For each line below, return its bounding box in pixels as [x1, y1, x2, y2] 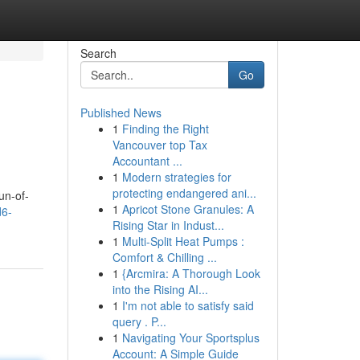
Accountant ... [112, 153, 182, 169]
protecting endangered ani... [112, 185, 256, 201]
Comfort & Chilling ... [112, 249, 217, 265]
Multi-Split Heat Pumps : [121, 233, 244, 249]
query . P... [112, 313, 166, 329]
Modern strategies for [121, 169, 231, 185]
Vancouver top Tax [112, 137, 207, 153]
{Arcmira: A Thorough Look [121, 265, 260, 281]
